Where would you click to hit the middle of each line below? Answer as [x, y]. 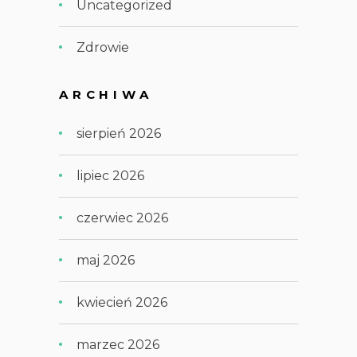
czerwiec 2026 [123, 218]
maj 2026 [106, 260]
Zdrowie [103, 47]
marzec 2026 [118, 344]
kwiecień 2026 [122, 302]
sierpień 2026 [119, 133]
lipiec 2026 [111, 175]
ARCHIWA [106, 94]
